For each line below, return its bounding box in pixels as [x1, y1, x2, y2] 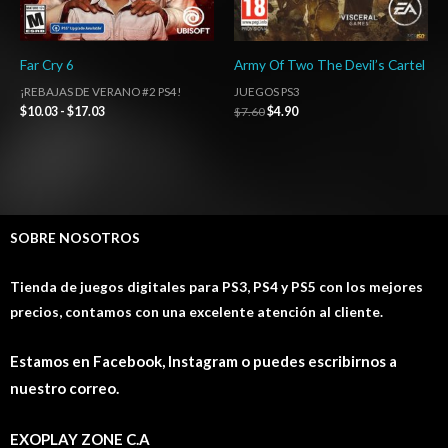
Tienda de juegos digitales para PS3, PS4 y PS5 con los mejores [10, 278, 423, 296]
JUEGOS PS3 [234, 84, 300, 98]
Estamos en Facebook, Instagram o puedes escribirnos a [10, 352, 397, 371]
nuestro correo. [10, 379, 119, 398]
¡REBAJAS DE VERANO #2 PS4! [20, 84, 181, 98]
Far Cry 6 [20, 55, 74, 73]
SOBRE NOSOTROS [10, 229, 140, 247]
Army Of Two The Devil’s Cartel [234, 55, 425, 73]
